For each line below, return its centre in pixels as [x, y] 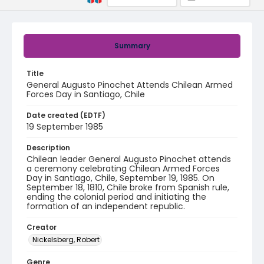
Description [48, 148]
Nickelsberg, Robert [66, 240]
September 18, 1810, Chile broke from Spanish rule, [128, 187]
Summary [132, 46]
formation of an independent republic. [106, 206]
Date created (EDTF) [66, 115]
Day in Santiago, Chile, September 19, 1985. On [121, 178]
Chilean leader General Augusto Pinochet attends [129, 159]
